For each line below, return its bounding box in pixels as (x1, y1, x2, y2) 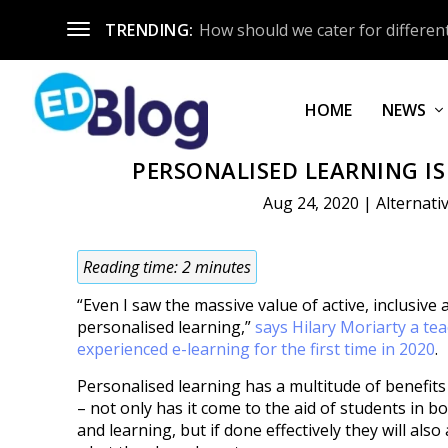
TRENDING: (105, 18, 194, 41)
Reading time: (83, 256, 183, 279)
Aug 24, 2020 (262, 192, 359, 215)
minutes (195, 256, 252, 279)
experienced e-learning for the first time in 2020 (77, 338, 436, 361)
